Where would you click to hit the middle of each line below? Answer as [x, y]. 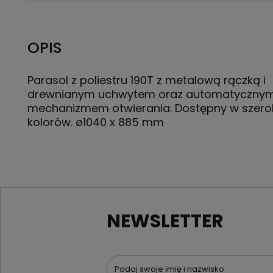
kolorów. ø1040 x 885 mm [96, 122]
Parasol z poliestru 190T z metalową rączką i [147, 80]
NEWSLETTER [165, 221]
